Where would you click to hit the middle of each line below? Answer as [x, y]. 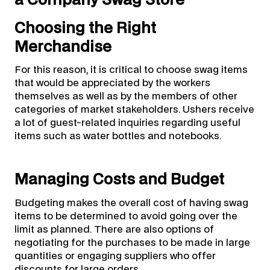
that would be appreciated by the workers [112, 83]
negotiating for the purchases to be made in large [132, 243]
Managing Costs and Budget [119, 180]
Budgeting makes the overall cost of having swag [131, 203]
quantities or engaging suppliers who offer [115, 256]
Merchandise [63, 47]
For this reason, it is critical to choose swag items [131, 70]
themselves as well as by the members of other [126, 97]
